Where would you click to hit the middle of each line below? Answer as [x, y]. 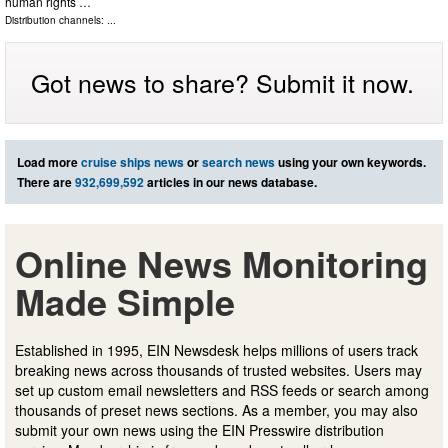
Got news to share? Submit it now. [222, 81]
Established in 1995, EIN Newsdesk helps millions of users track [216, 349]
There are [46, 181]
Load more [49, 161]
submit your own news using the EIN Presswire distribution [199, 429]
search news [238, 161]
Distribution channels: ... [60, 19]
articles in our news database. [230, 181]
